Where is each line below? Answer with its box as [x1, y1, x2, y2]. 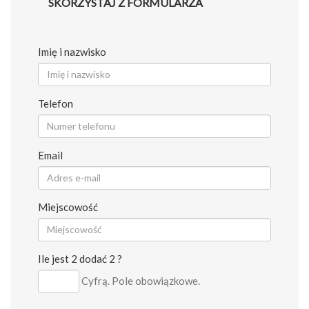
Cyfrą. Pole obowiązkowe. [81, 275, 200, 288]
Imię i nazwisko [38, 45, 106, 58]
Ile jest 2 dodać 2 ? [38, 252, 122, 265]
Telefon [38, 97, 73, 110]
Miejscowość [38, 200, 98, 213]
